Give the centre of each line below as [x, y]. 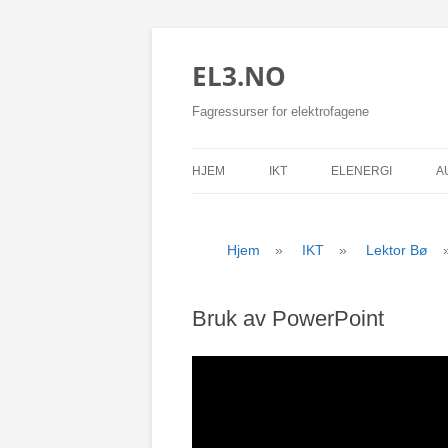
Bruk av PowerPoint [288, 318]
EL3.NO [239, 76]
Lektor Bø [397, 250]
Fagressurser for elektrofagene [280, 111]
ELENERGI [361, 171]
